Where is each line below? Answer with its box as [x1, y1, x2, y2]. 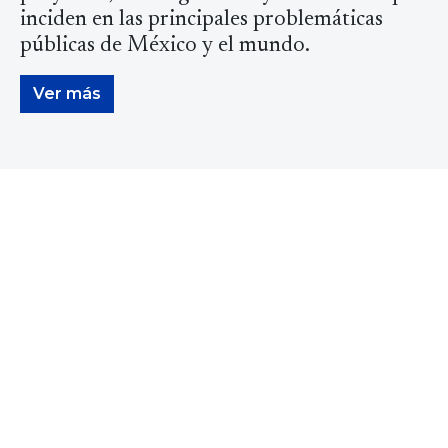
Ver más [33, 83, 101, 103]
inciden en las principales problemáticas [20, 8, 383, 31]
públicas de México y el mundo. [20, 34, 310, 57]
